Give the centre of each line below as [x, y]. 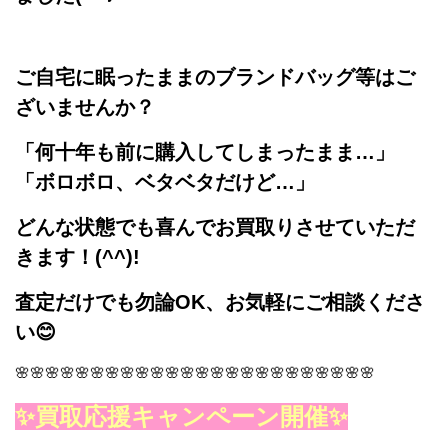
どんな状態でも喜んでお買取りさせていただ [215, 226]
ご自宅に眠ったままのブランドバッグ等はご [215, 76]
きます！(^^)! [77, 256]
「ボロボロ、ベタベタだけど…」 [165, 181]
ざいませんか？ [85, 106]
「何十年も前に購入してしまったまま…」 [205, 151]
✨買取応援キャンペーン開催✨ [181, 416]
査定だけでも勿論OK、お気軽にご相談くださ [220, 301]
